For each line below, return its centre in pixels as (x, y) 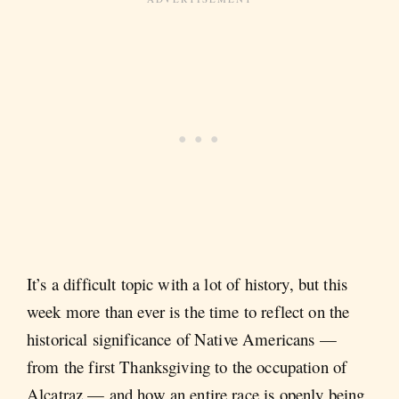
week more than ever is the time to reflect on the (188, 311)
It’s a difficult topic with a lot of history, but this (187, 283)
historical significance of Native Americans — (182, 338)
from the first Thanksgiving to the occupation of (187, 366)
